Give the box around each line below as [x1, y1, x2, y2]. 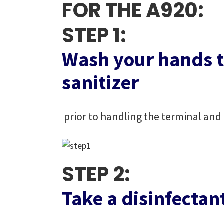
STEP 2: [62, 160, 130, 188]
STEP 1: [62, 21, 126, 49]
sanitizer [62, 70, 139, 95]
